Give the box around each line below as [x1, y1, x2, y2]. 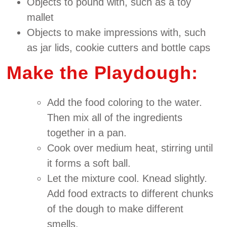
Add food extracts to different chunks [47, 187, 214, 199]
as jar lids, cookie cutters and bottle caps [27, 42, 211, 53]
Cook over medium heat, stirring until [47, 142, 213, 154]
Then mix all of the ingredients [47, 111, 183, 123]
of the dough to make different [47, 203, 184, 214]
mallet [27, 11, 54, 23]
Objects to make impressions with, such [27, 26, 206, 38]
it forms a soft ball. [47, 157, 131, 169]
